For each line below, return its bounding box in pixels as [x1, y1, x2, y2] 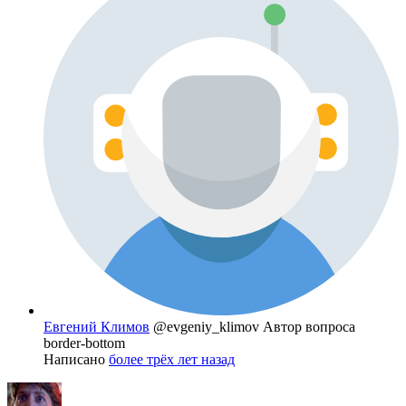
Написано [43, 351, 109, 367]
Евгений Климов [43, 318, 150, 334]
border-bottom [43, 334, 125, 351]
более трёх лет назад [109, 351, 235, 367]
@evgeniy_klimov [153, 318, 263, 334]
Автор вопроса [263, 318, 355, 334]
